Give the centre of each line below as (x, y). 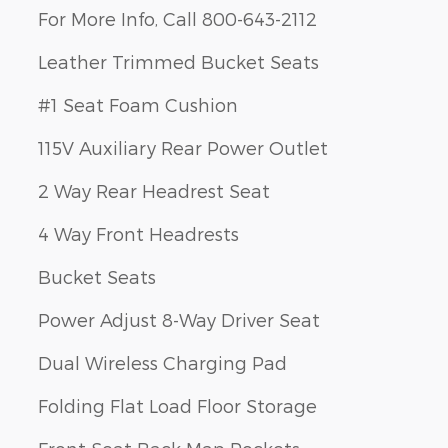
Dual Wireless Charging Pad (162, 363)
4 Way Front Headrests (138, 234)
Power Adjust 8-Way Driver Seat (179, 320)
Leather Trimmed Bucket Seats (178, 62)
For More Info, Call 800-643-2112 (177, 19)
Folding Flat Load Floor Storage (177, 406)
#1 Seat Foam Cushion (138, 105)
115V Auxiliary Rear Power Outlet (183, 148)
